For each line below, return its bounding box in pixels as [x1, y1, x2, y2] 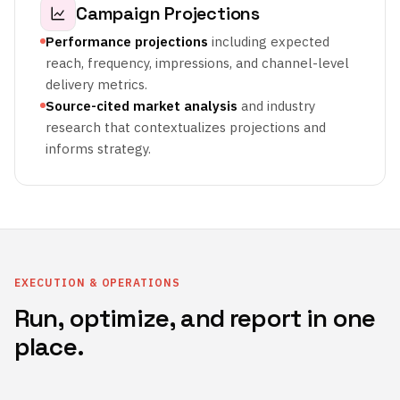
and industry [237, 97, 315, 114]
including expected [208, 33, 329, 50]
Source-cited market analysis [46, 97, 237, 114]
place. [14, 330, 84, 362]
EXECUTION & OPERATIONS [14, 276, 181, 289]
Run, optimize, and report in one [14, 302, 376, 334]
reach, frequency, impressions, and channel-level [46, 54, 349, 71]
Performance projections [46, 33, 208, 50]
